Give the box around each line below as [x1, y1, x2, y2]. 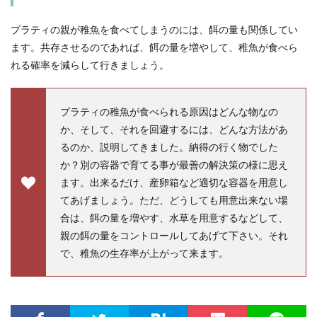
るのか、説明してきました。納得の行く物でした [60, 141, 278, 153]
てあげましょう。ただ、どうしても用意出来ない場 [60, 194, 288, 206]
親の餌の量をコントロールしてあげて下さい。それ [60, 229, 288, 241]
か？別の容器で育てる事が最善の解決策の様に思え [60, 158, 288, 171]
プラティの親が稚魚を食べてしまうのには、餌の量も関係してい [11, 23, 298, 35]
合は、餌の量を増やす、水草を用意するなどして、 [60, 212, 288, 224]
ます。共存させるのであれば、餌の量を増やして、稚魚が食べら [11, 41, 298, 53]
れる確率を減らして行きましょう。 [11, 59, 169, 71]
